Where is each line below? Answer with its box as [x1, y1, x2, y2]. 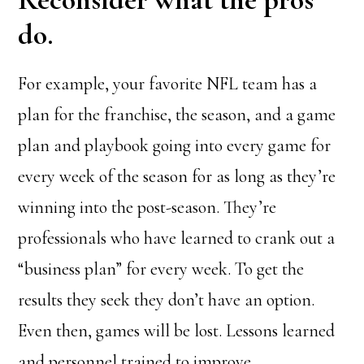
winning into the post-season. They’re [18, 197, 277, 218]
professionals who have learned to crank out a [18, 227, 336, 249]
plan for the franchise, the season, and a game [18, 104, 336, 125]
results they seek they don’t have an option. [18, 289, 315, 310]
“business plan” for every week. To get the [18, 258, 305, 279]
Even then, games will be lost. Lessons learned [18, 320, 336, 341]
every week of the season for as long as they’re [18, 166, 336, 187]
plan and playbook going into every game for [18, 135, 331, 156]
